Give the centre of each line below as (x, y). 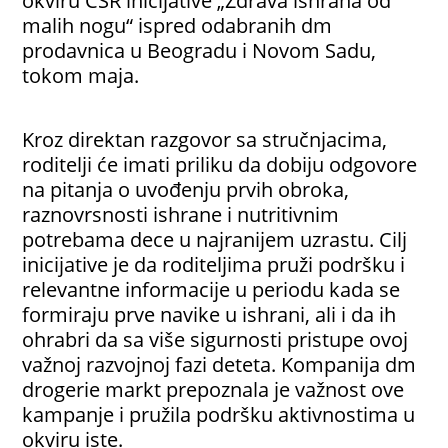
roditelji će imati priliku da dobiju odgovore (220, 164)
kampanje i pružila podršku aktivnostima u (219, 414)
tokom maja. (81, 75)
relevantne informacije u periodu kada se (211, 289)
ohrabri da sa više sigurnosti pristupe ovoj (215, 339)
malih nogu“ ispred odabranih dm (177, 25)
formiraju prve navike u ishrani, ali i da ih (209, 314)
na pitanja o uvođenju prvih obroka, (186, 189)
